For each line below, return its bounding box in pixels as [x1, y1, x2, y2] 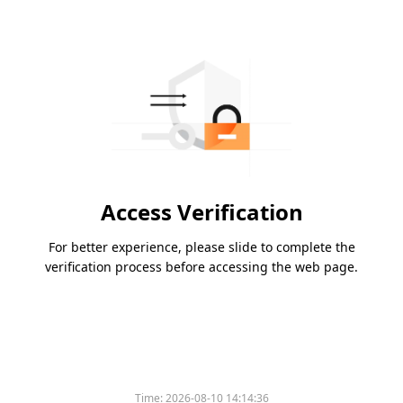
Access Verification [100, 197, 303, 228]
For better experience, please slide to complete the [48, 238, 355, 256]
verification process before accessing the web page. [45, 258, 358, 276]
